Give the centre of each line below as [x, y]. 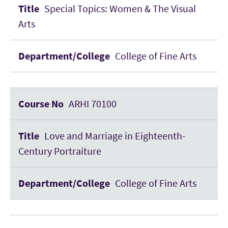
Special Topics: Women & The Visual [120, 8]
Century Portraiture [60, 151]
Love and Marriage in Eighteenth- [115, 136]
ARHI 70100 [93, 104]
